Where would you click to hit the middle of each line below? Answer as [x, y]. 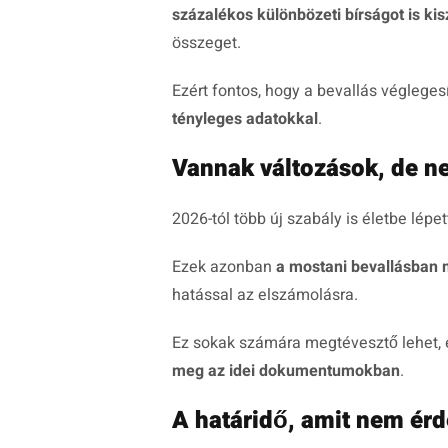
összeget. [206, 43]
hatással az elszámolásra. [265, 295]
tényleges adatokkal [245, 119]
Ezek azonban [224, 267]
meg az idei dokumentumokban [286, 371]
